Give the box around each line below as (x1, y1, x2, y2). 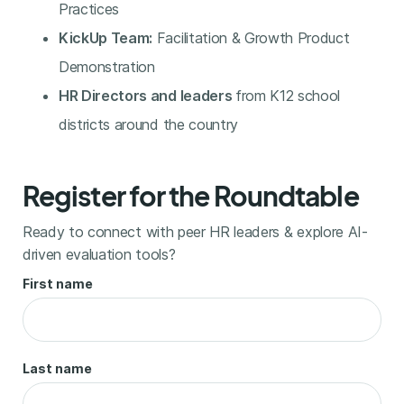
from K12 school (234, 87, 341, 105)
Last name (22, 361, 92, 376)
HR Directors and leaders (58, 87, 235, 105)
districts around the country (58, 115, 238, 133)
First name (22, 276, 93, 291)
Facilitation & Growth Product (152, 29, 350, 47)
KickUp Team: (58, 29, 153, 47)
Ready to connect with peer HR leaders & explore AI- (22, 223, 368, 241)
